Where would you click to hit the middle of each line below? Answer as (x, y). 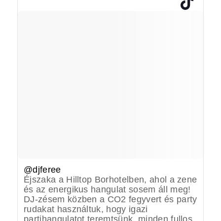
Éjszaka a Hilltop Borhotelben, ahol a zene (110, 179)
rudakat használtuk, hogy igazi (86, 209)
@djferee (42, 169)
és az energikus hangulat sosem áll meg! (107, 189)
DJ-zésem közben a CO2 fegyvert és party (110, 199)
